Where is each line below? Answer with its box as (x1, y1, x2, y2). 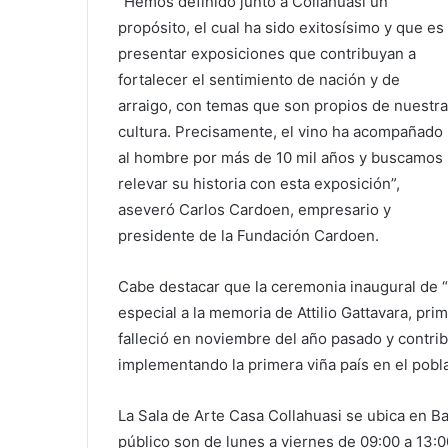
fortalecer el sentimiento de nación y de (118, 70, 400, 90)
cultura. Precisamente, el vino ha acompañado (118, 122, 443, 142)
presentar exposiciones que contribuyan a (118, 44, 416, 64)
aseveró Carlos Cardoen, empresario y (118, 200, 391, 220)
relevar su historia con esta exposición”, (118, 174, 400, 194)
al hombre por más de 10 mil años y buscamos (118, 148, 443, 168)
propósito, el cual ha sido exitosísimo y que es (118, 18, 444, 38)
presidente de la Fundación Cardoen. (118, 226, 379, 246)
